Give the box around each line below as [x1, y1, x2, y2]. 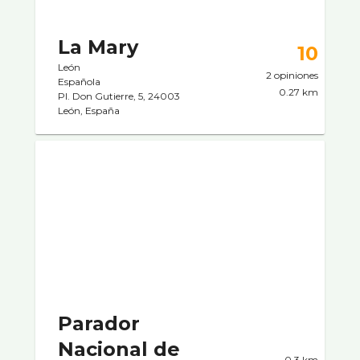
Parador [58, 311, 140, 335]
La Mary [58, 35, 138, 59]
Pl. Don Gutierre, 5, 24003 [58, 89, 180, 102]
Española [58, 75, 100, 88]
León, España [58, 104, 120, 117]
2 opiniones [266, 68, 318, 81]
